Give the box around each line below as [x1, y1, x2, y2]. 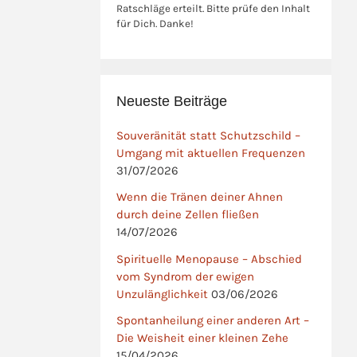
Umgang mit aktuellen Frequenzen [116, 146, 305, 160]
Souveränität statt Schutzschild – [116, 128, 300, 143]
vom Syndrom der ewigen [116, 269, 254, 284]
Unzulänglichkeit [116, 286, 208, 301]
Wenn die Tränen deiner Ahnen [116, 190, 283, 205]
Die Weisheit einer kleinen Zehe [116, 330, 288, 345]
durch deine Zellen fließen [116, 207, 259, 222]
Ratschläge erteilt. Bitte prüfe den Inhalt [116, 2, 310, 14]
